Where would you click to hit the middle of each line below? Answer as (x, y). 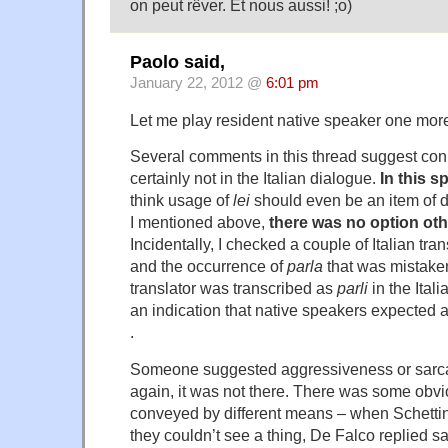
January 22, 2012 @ (198, 82)
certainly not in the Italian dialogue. (255, 178)
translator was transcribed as (233, 288)
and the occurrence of (208, 266)
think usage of (181, 200)
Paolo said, (177, 61)
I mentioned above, (197, 222)
